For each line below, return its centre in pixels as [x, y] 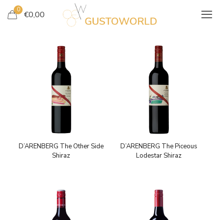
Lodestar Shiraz [159, 156]
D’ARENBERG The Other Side [61, 147]
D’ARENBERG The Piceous [159, 147]
